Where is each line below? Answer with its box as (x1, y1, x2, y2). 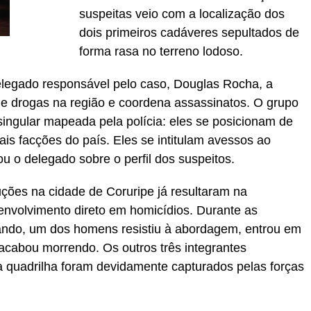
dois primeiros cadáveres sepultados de (79, 26, 299, 40)
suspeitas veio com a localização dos (79, 7, 285, 22)
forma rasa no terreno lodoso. (79, 44, 243, 59)
